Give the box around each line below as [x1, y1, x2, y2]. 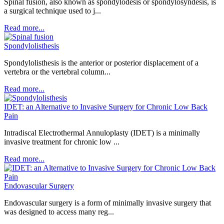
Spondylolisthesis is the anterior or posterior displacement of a [4, 58, 198, 67]
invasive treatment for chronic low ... [4, 137, 119, 146]
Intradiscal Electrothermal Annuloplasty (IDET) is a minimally [4, 128, 200, 137]
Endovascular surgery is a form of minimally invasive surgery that [4, 198, 211, 207]
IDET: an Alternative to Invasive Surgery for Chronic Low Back [4, 102, 207, 111]
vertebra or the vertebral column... [4, 67, 110, 76]
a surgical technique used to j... [4, 6, 101, 15]
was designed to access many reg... [4, 207, 114, 216]
